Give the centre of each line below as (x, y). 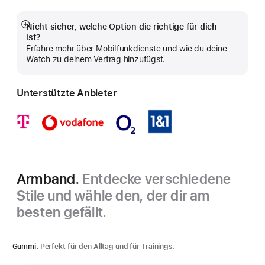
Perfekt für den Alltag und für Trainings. (107, 247)
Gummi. (25, 247)
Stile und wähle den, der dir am (113, 195)
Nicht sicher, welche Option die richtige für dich (122, 27)
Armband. (49, 179)
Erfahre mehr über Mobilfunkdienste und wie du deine (127, 49)
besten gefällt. (62, 212)
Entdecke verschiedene (156, 179)
